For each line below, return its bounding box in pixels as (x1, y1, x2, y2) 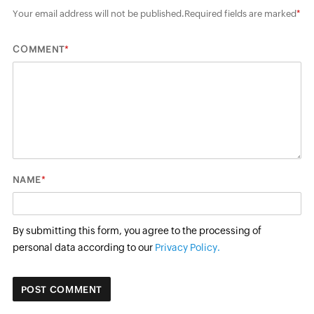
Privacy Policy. (154, 242, 220, 254)
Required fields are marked (184, 8, 296, 19)
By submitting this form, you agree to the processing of (12, 225, 261, 237)
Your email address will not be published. (12, 8, 184, 19)
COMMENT (12, 43, 64, 55)
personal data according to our (12, 242, 155, 254)
